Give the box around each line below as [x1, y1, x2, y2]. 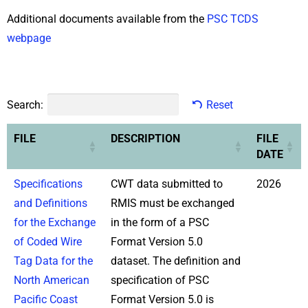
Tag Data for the [14, 254, 93, 267]
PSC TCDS [207, 12, 258, 25]
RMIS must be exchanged [111, 196, 234, 210]
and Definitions [14, 196, 87, 210]
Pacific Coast [14, 292, 78, 306]
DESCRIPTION [111, 131, 180, 145]
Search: [7, 98, 43, 111]
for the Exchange [14, 215, 96, 229]
